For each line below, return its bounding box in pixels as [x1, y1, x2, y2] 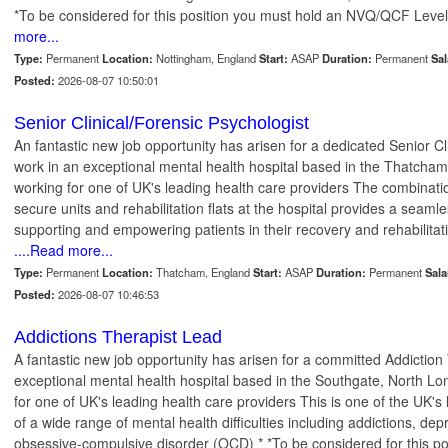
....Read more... [14, 240, 113, 261]
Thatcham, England [153, 264, 253, 281]
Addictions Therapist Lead [14, 327, 222, 348]
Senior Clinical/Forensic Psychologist [14, 113, 309, 134]
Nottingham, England [153, 50, 259, 67]
